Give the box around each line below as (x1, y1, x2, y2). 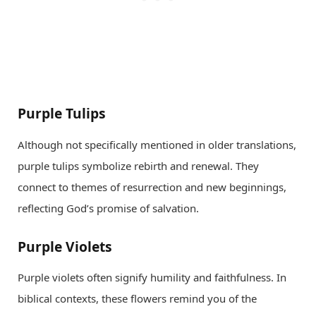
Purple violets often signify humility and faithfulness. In (18, 270, 286, 285)
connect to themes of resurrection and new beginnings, (18, 179, 286, 194)
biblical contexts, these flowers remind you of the (18, 291, 257, 306)
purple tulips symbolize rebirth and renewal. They (18, 158, 259, 173)
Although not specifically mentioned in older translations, (18, 137, 296, 152)
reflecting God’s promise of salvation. (18, 200, 199, 215)
